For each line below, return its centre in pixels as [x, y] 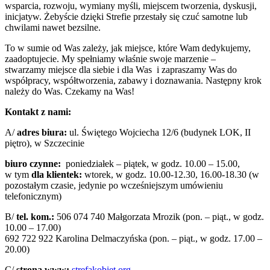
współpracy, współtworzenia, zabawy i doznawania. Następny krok [133, 81]
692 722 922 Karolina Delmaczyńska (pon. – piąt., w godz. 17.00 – [133, 239]
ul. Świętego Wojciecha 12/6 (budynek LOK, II [159, 133]
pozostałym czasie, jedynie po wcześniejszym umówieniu [114, 186]
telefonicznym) [33, 196]
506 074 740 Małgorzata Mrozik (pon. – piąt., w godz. [160, 217]
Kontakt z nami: [38, 112]
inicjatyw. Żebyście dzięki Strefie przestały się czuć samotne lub [126, 17]
